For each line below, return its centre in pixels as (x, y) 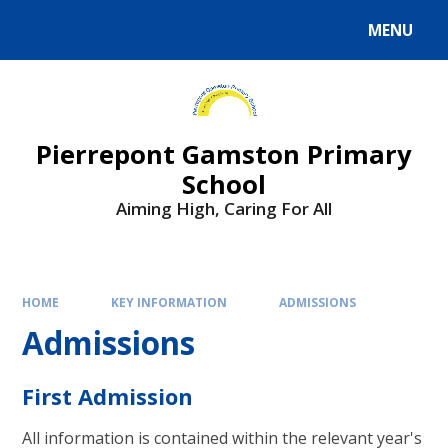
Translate (172, 34)
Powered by (61, 34)
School (224, 184)
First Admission (108, 395)
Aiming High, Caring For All (224, 209)
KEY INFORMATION (169, 302)
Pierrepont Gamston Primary (224, 154)
